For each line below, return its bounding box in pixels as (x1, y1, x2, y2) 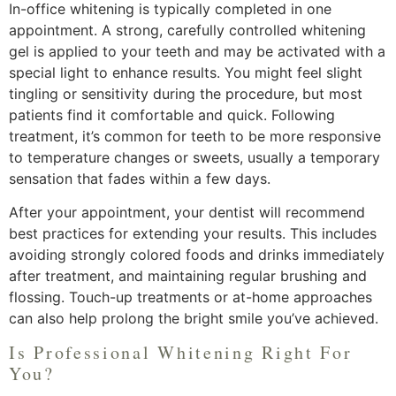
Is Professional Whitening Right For (9, 339, 353, 364)
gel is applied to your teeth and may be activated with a (9, 42, 385, 61)
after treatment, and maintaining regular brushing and (9, 267, 367, 286)
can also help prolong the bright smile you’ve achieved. (9, 309, 378, 328)
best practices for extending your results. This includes (9, 225, 377, 243)
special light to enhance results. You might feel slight (9, 64, 362, 82)
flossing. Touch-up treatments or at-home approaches (9, 288, 372, 307)
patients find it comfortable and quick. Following (9, 106, 335, 125)
